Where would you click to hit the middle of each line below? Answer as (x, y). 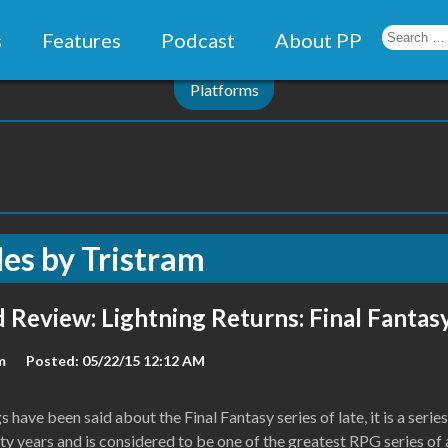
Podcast (197, 40)
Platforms (224, 89)
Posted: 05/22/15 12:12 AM (115, 360)
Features (81, 40)
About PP (318, 40)
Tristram (143, 258)
